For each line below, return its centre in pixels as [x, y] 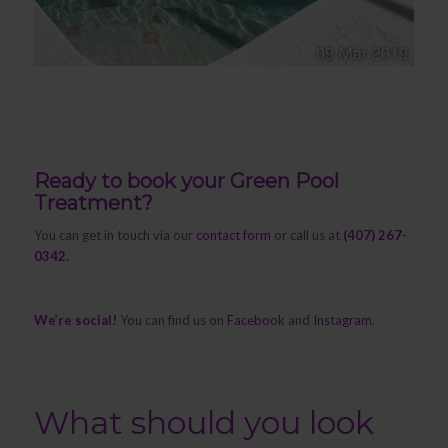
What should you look [203, 423]
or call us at [306, 235]
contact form [233, 235]
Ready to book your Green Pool [186, 181]
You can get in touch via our [114, 235]
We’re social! [75, 320]
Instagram [342, 320]
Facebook [255, 320]
